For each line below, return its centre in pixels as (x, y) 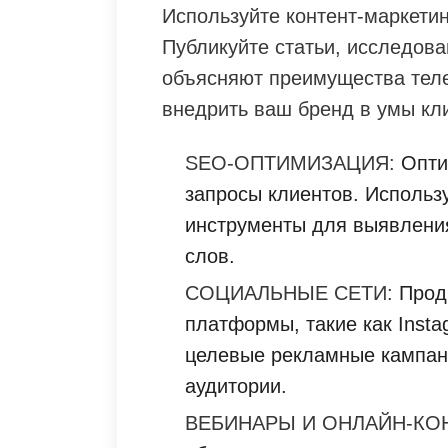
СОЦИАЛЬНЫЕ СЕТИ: (289, 293)
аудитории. (236, 386)
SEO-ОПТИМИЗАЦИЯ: (290, 163)
